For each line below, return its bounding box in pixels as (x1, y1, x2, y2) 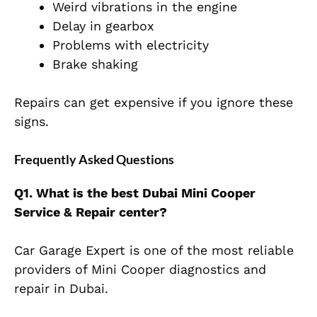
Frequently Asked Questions (14, 151, 176, 168)
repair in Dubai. (14, 281, 108, 296)
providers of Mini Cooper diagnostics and (14, 262, 266, 277)
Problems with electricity (52, 38, 209, 53)
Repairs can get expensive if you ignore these (14, 95, 293, 110)
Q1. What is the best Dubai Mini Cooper (14, 185, 255, 201)
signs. (14, 114, 49, 129)
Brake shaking (52, 57, 138, 72)
